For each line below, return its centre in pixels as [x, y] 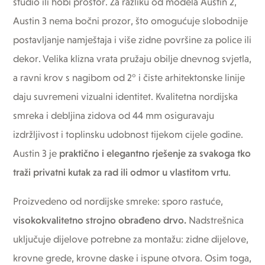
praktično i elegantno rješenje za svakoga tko [155, 154]
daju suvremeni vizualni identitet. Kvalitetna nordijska [126, 97]
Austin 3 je [36, 154]
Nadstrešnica [215, 221]
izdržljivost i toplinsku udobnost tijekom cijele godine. [128, 135]
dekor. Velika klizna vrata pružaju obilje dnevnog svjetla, [132, 59]
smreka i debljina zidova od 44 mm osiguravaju [114, 116]
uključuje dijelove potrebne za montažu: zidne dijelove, [131, 240]
